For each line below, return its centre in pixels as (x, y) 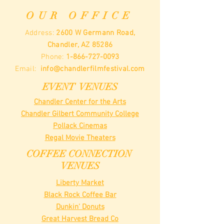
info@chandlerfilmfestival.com (92, 69)
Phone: (53, 57)
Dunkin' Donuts (80, 207)
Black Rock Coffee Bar (80, 195)
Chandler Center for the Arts (80, 102)
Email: (27, 69)
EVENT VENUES (80, 87)
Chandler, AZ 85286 (80, 45)
